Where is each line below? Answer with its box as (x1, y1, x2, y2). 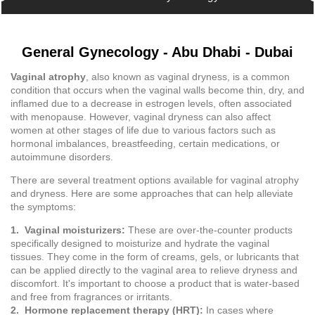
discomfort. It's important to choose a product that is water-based (11, 278, 300, 289)
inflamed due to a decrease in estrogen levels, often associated (11, 98, 292, 109)
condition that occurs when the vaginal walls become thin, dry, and (11, 84, 304, 96)
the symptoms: (11, 201, 76, 212)
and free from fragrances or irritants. (11, 291, 172, 302)
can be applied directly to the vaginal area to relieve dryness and (11, 264, 297, 276)
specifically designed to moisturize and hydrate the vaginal (11, 238, 269, 249)
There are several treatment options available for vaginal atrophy (11, 174, 299, 186)
